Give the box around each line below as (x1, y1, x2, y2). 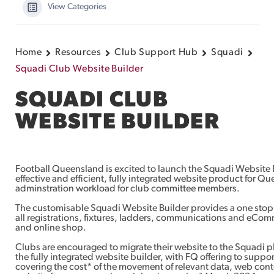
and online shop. (15, 223, 86, 233)
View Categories (48, 2, 106, 12)
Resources (55, 48, 102, 57)
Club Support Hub (114, 48, 198, 57)
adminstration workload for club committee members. (15, 184, 240, 194)
